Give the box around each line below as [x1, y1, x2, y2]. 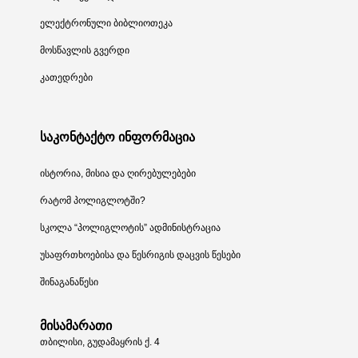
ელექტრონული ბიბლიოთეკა [40, 17, 173, 29]
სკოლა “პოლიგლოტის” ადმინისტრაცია [40, 221, 221, 233]
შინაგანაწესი [40, 276, 98, 288]
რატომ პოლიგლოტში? [40, 194, 145, 206]
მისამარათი [40, 318, 112, 332]
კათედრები [40, 71, 93, 83]
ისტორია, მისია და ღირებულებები [40, 167, 196, 179]
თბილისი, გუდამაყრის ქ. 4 [40, 336, 160, 348]
